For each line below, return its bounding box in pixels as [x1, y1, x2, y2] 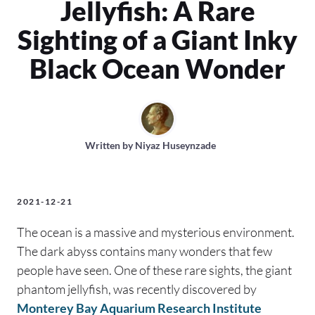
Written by [85, 139, 135, 151]
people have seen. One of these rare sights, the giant [17, 262, 292, 278]
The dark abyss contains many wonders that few [17, 243, 272, 259]
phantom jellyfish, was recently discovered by [17, 281, 257, 297]
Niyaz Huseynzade [135, 139, 216, 151]
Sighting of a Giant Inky [18, 22, 297, 56]
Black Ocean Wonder [30, 51, 285, 84]
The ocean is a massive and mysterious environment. [17, 224, 295, 240]
